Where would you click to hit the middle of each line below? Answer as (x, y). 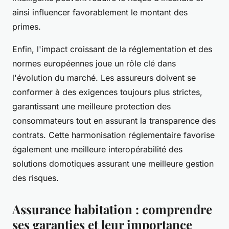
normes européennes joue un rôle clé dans (94, 64)
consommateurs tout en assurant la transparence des (114, 121)
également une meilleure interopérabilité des (97, 150)
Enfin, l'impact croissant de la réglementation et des (112, 49)
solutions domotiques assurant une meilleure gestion (113, 164)
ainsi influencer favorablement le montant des (100, 13)
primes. (27, 27)
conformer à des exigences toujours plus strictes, (107, 92)
